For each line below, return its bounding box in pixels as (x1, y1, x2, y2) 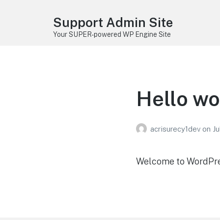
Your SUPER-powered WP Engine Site (53, 30, 171, 38)
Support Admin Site (53, 15, 173, 30)
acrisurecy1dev (150, 125, 202, 134)
